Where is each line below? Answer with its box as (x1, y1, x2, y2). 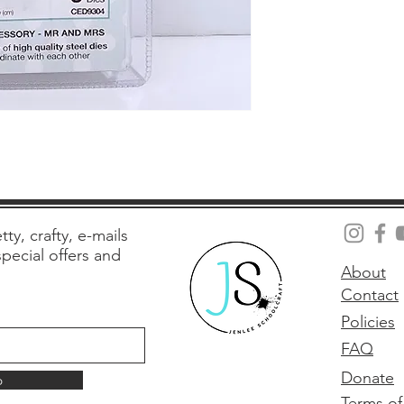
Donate (341, 368, 394, 388)
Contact (341, 285, 399, 305)
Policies (341, 312, 395, 332)
